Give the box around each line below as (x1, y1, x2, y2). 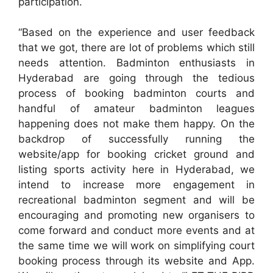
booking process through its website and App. (18, 255, 255, 268)
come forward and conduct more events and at (18, 224, 255, 237)
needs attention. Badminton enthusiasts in (18, 57, 255, 69)
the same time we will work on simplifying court (18, 239, 255, 252)
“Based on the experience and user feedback (18, 26, 255, 39)
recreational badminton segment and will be (18, 194, 255, 207)
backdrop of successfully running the (18, 133, 255, 146)
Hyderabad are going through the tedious (18, 72, 255, 85)
